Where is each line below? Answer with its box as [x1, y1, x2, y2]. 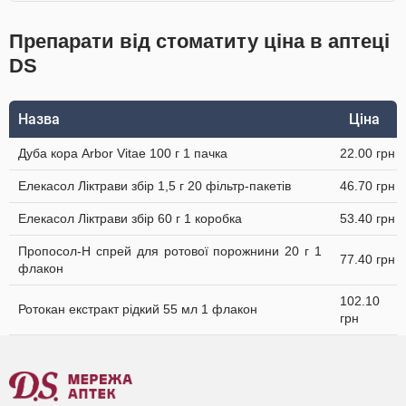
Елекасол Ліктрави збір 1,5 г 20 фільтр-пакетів [18, 179, 291, 193]
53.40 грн [340, 211, 395, 226]
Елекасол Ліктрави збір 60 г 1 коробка [18, 211, 242, 226]
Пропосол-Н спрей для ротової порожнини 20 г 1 [18, 244, 322, 258]
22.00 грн [340, 146, 395, 160]
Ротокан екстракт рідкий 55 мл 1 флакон [18, 302, 257, 316]
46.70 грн [340, 179, 395, 193]
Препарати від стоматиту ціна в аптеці [9, 30, 390, 53]
